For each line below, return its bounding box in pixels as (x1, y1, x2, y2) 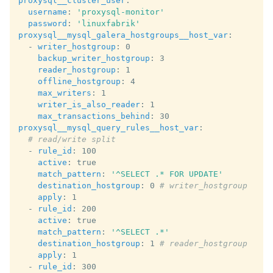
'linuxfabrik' (77, 19, 140, 28)
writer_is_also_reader (38, 100, 140, 109)
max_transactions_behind (38, 112, 150, 121)
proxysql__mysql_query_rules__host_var (18, 123, 199, 132)
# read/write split (28, 135, 116, 144)
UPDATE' (189, 169, 223, 179)
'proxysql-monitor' (77, 7, 165, 16)
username (28, 7, 67, 16)
